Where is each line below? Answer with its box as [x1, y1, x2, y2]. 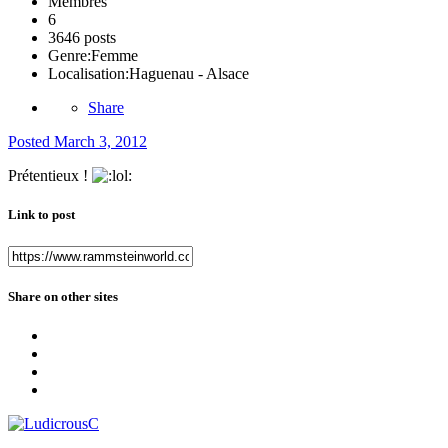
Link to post [8, 207, 75, 223]
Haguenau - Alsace [129, 65, 249, 83]
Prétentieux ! [8, 167, 92, 185]
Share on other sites [8, 288, 118, 304]
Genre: [48, 47, 91, 65]
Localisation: [48, 65, 129, 83]
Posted [8, 133, 54, 151]
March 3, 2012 [54, 133, 147, 151]
